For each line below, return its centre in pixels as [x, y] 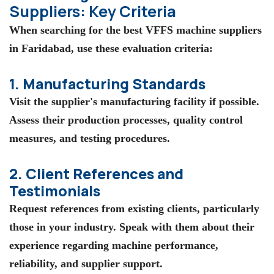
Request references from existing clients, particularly [134, 209]
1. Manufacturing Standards [107, 84]
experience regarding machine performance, [114, 246]
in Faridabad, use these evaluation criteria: [111, 49]
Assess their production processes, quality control [126, 120]
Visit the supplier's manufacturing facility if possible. [134, 102]
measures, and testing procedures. [90, 139]
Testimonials [55, 191]
